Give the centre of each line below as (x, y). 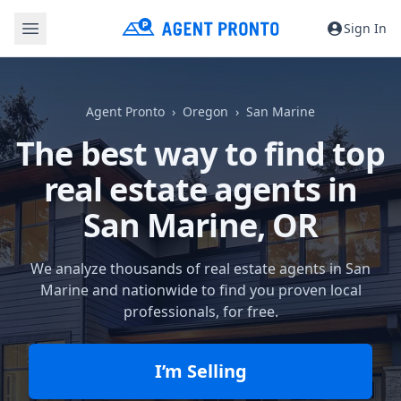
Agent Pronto (125, 111)
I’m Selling (200, 371)
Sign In (365, 28)
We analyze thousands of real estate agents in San (200, 269)
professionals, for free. (200, 311)
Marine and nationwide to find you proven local (200, 290)
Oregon (205, 111)
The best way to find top (200, 154)
